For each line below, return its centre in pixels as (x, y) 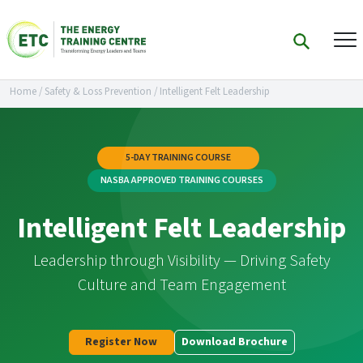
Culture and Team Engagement (181, 285)
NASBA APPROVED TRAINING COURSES (181, 180)
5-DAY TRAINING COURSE (178, 158)
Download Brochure (234, 342)
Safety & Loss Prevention (98, 92)
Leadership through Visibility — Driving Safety (181, 261)
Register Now (121, 342)
